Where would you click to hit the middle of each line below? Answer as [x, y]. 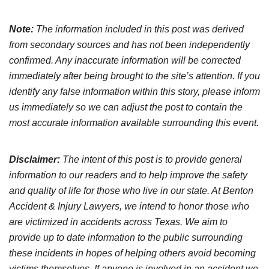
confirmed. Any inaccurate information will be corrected [125, 60]
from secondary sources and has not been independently [129, 45]
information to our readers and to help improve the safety [128, 175]
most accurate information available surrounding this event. [134, 123]
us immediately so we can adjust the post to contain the [126, 107]
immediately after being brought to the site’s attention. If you [134, 76]
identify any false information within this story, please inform [134, 92]
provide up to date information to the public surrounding [126, 237]
